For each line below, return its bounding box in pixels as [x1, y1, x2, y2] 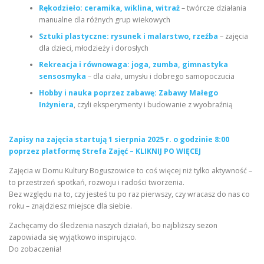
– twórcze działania [179, 3, 246, 14]
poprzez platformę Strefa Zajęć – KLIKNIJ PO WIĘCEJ [9, 146, 201, 156]
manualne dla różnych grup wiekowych [38, 15, 170, 25]
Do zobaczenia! [9, 244, 61, 254]
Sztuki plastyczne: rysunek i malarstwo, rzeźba [38, 31, 218, 42]
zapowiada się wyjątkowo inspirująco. [9, 232, 137, 242]
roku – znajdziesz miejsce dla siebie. [9, 200, 132, 211]
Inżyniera [38, 100, 74, 110]
